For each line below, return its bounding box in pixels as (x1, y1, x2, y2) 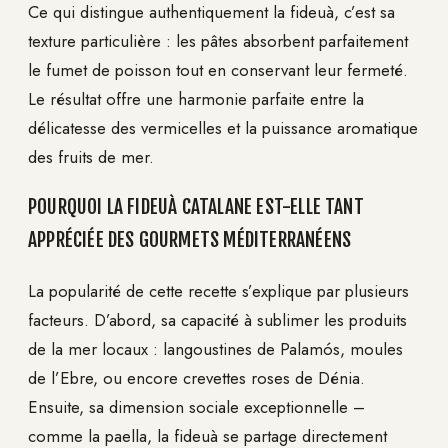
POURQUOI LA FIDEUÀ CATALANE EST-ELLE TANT (28, 194, 364, 219)
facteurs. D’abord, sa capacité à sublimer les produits (28, 307, 407, 332)
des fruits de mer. (28, 144, 154, 169)
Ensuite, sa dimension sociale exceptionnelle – (28, 394, 365, 419)
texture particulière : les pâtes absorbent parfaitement (28, 28, 408, 53)
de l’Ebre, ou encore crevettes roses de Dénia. (28, 365, 365, 390)
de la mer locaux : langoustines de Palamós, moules (28, 336, 403, 361)
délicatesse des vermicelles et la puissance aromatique (28, 115, 418, 140)
